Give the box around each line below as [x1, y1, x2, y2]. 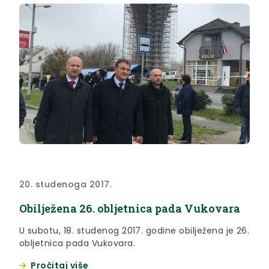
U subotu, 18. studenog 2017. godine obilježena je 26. [19, 224, 250, 237]
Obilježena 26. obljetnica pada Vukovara [19, 201, 240, 216]
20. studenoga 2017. [19, 178, 112, 190]
